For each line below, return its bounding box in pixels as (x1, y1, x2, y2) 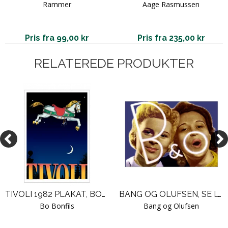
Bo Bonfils (40, 201, 74, 211)
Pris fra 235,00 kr (137, 33, 205, 43)
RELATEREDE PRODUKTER (34, 55, 194, 71)
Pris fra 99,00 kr (25, 33, 89, 43)
